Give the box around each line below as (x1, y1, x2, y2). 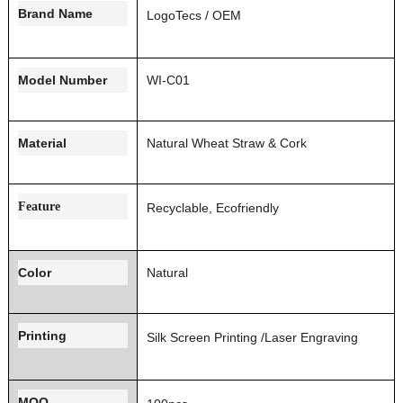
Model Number (17, 72, 107, 87)
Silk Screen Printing (146, 329, 257, 345)
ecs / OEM (181, 7, 241, 22)
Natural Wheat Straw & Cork (146, 135, 307, 150)
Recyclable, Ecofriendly (146, 200, 279, 215)
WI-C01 (146, 72, 190, 87)
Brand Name (17, 5, 93, 21)
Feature (17, 199, 60, 213)
